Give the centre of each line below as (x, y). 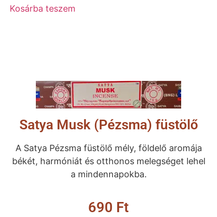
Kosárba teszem (43, 8)
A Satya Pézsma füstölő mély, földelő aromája (108, 148)
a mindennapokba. (108, 174)
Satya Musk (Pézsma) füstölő (108, 125)
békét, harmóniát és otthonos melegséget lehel (108, 161)
